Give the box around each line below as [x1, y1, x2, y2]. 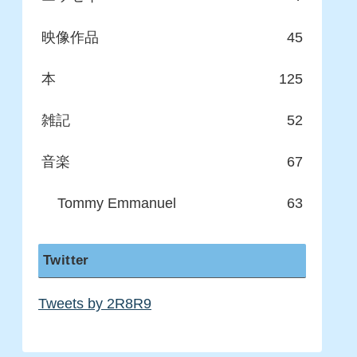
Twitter [43, 253, 89, 269]
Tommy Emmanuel [57, 194, 176, 211]
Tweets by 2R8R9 [38, 296, 151, 312]
